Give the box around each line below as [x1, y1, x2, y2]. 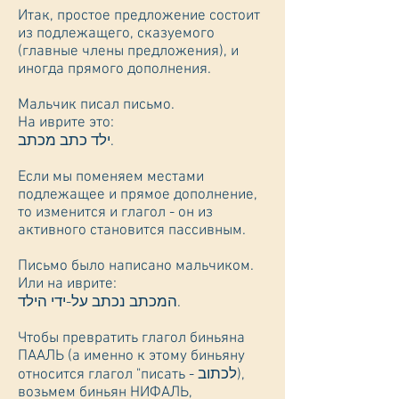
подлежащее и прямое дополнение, [18, 186, 257, 204]
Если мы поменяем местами [18, 168, 204, 186]
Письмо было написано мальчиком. [18, 257, 254, 275]
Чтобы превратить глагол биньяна [18, 330, 245, 347]
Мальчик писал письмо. [18, 96, 175, 114]
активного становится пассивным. [18, 222, 246, 240]
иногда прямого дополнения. [18, 61, 211, 78]
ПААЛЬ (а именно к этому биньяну [18, 347, 245, 365]
